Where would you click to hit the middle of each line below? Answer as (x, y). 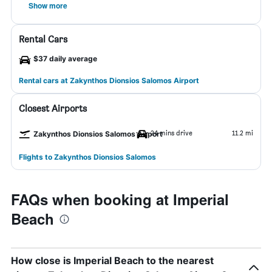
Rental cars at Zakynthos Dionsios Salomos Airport (109, 80)
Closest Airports (53, 108)
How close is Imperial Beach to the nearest (112, 260)
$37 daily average (65, 59)
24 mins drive (172, 133)
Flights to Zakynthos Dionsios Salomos (87, 157)
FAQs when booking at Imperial (120, 199)
